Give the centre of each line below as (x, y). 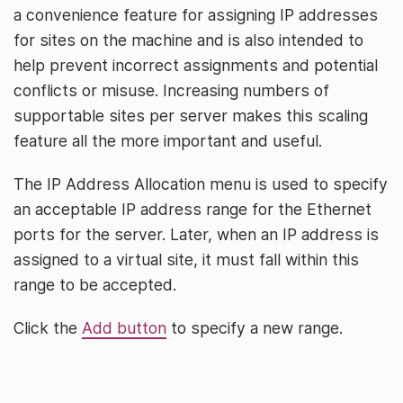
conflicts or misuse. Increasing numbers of (171, 90)
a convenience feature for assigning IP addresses (196, 15)
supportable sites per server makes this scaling (191, 116)
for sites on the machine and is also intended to (188, 40)
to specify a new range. (255, 328)
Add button (124, 328)
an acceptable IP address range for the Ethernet (193, 209)
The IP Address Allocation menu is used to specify (201, 184)
